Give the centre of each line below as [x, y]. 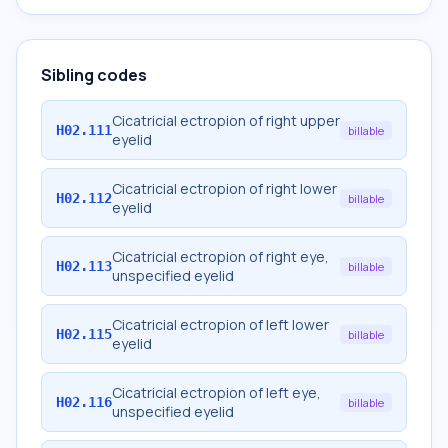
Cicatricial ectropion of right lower [224, 188]
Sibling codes [94, 75]
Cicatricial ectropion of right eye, [220, 256]
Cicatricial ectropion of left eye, [216, 392]
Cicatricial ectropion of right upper [226, 120]
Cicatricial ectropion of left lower [220, 324]
